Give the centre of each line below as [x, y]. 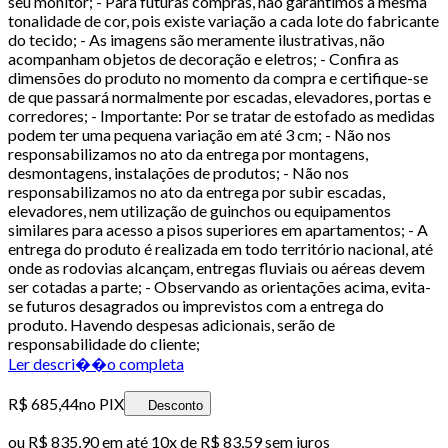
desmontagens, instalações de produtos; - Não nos [178, 172]
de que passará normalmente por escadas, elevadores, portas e [219, 96]
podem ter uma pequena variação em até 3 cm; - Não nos [199, 134]
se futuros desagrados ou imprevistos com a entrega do [196, 305]
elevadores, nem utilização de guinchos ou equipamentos [199, 210]
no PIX [101, 403]
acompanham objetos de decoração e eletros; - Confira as [203, 58]
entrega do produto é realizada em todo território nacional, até [220, 248]
